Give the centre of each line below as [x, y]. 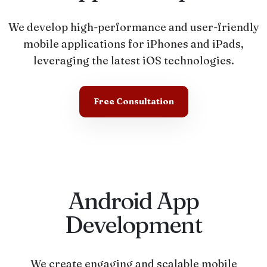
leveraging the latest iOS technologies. [133, 60]
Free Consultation [133, 101]
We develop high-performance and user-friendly [133, 27]
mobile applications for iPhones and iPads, [133, 44]
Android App [133, 201]
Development [133, 224]
